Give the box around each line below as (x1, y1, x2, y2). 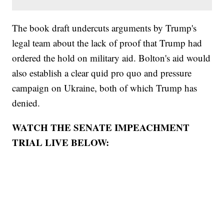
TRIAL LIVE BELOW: (12, 135, 109, 149)
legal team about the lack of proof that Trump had (12, 36, 202, 49)
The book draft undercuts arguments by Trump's (12, 21, 197, 34)
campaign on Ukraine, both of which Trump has (12, 81, 197, 94)
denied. (12, 96, 40, 109)
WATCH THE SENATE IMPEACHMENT (12, 120, 190, 134)
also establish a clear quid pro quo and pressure (12, 66, 192, 79)
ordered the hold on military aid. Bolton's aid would (12, 51, 211, 64)
